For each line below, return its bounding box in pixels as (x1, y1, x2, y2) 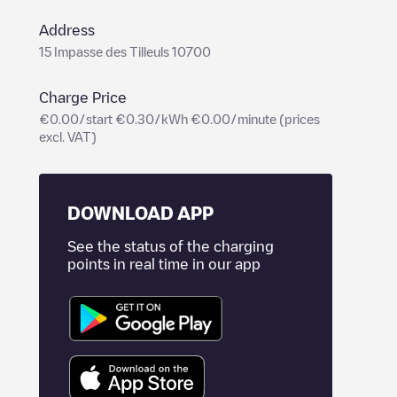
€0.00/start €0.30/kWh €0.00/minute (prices (39, 113, 320, 125)
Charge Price (39, 90, 127, 105)
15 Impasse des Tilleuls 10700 (39, 45, 211, 58)
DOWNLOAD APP (67, 204, 214, 222)
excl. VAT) (39, 130, 97, 143)
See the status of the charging (67, 239, 274, 253)
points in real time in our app (67, 257, 261, 271)
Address (39, 23, 95, 37)
